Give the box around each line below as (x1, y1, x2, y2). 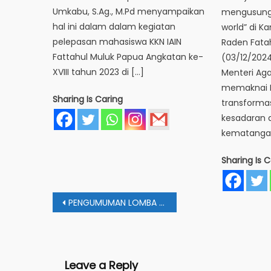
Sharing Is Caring (53, 93, 123, 106)
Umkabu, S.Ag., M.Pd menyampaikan (53, 5, 205, 18)
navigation (52, 206, 149, 232)
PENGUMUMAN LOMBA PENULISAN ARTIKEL (68, 197, 159, 209)
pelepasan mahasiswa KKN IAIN (53, 36, 182, 48)
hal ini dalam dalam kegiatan (53, 21, 176, 33)
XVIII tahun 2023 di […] (53, 66, 145, 79)
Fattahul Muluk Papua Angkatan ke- (53, 51, 204, 64)
